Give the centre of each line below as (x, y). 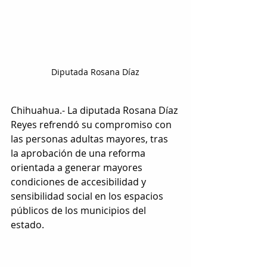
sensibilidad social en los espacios (88, 196)
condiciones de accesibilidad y (80, 182)
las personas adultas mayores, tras (91, 139)
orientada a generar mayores (78, 168)
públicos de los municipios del (80, 211)
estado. (27, 225)
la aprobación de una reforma (79, 153)
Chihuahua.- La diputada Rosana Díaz (95, 111)
